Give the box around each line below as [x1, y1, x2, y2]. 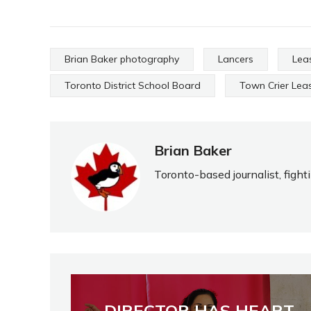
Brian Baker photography [65, 53, 179, 65]
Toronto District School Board [65, 79, 201, 92]
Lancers [218, 53, 253, 65]
